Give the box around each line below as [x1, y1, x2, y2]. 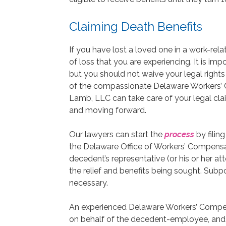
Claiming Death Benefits [69, 19, 202, 34]
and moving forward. [69, 105, 146, 115]
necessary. [69, 178, 108, 188]
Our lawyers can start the [69, 129, 164, 139]
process [164, 129, 194, 139]
